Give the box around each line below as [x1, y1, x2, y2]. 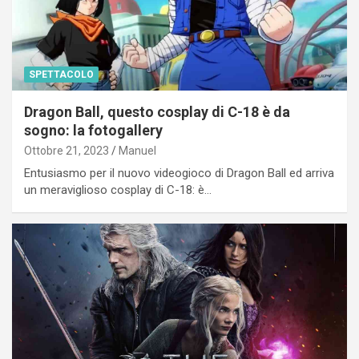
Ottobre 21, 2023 [24, 143, 109, 157]
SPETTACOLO [29, 68, 94, 80]
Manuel [119, 143, 156, 157]
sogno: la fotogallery [24, 121, 163, 139]
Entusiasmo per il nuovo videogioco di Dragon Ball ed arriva [24, 165, 334, 180]
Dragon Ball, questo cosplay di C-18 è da [24, 103, 290, 120]
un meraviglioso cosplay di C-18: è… [24, 182, 212, 197]
